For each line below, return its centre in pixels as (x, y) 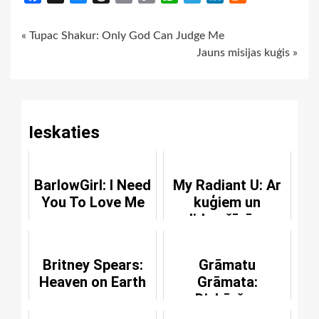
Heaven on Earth (93, 282)
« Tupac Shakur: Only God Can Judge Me (123, 35)
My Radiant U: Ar (227, 185)
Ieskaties (64, 132)
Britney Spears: (93, 265)
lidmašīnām (227, 219)
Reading (61, 68)
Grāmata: (227, 282)
